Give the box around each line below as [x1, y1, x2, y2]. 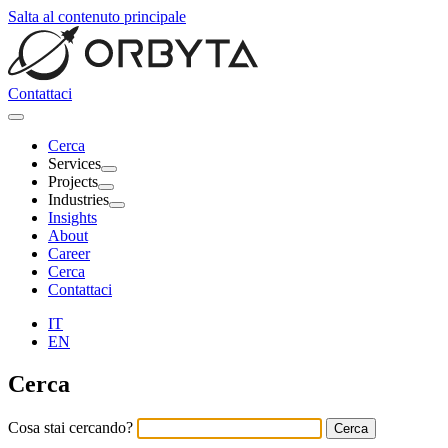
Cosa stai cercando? [8, 418, 137, 436]
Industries [48, 191, 109, 208]
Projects [48, 173, 98, 190]
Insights [48, 209, 97, 226]
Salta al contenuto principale [8, 8, 186, 25]
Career [48, 245, 90, 262]
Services [48, 155, 101, 172]
